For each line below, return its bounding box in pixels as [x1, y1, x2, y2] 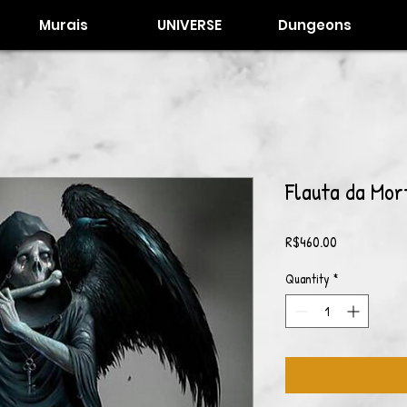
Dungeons [278, 15, 352, 35]
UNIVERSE [157, 15, 222, 35]
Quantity [285, 270, 330, 287]
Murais [39, 15, 88, 35]
